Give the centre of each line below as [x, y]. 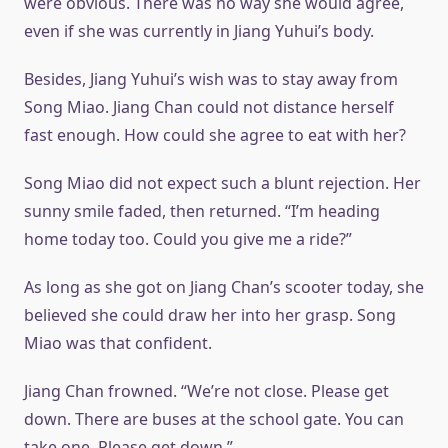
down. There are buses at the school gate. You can [214, 419]
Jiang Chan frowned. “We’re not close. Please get [206, 391]
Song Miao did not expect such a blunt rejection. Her [222, 183]
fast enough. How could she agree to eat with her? [215, 135]
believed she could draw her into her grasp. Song [210, 315]
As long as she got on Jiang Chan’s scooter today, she [224, 287]
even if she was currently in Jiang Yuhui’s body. [199, 31]
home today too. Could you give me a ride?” [188, 239]
